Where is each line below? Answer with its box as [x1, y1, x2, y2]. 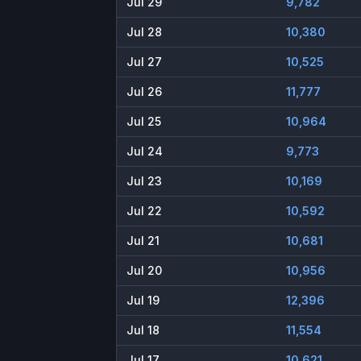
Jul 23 [127, 174, 162, 189]
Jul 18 [127, 323, 160, 338]
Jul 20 [127, 263, 162, 278]
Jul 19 [127, 293, 160, 308]
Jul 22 [127, 204, 162, 218]
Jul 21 [127, 234, 160, 248]
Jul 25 [127, 114, 161, 129]
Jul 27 [127, 55, 162, 69]
